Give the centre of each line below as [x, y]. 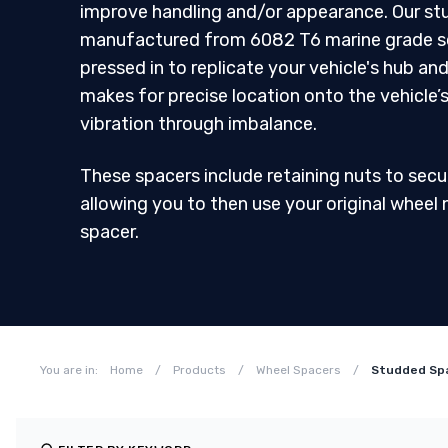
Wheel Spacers [298, 370]
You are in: [69, 370]
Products [199, 370]
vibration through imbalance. [198, 124]
